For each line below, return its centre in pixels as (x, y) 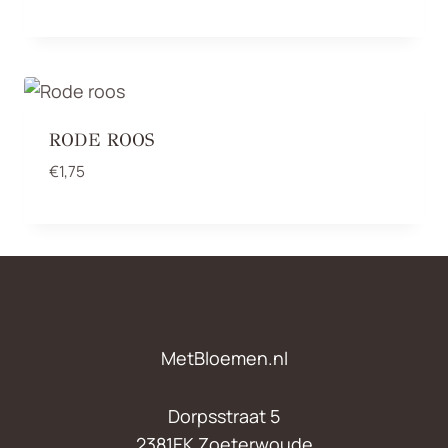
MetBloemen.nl (224, 357)
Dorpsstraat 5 (224, 415)
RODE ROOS (101, 140)
